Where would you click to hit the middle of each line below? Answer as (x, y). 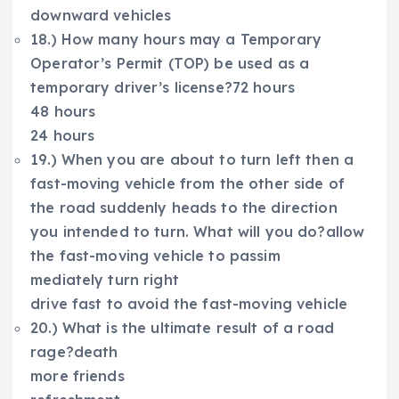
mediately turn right (105, 280)
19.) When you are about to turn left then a (192, 160)
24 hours (63, 136)
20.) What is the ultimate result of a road (182, 328)
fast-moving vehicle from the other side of (187, 184)
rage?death (74, 352)
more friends (77, 376)
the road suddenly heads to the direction (184, 208)
